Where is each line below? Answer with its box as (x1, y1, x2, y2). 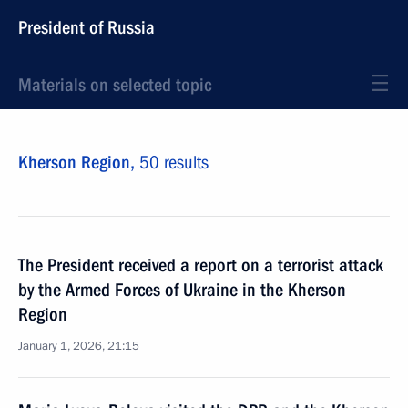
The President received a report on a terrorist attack (18, 254, 383, 276)
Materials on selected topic (18, 74, 211, 96)
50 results (139, 151, 209, 173)
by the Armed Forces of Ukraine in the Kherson (18, 279, 346, 301)
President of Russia (18, 16, 155, 38)
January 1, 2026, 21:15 (18, 338, 139, 354)
